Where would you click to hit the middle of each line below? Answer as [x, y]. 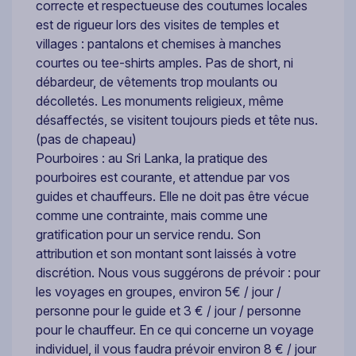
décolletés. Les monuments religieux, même [160, 101]
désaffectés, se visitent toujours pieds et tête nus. [177, 120]
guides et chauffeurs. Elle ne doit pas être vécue [172, 196]
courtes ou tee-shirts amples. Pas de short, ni [164, 62]
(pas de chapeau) [86, 139]
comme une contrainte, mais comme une [152, 215]
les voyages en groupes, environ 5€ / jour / [159, 291]
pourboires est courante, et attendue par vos [163, 177]
